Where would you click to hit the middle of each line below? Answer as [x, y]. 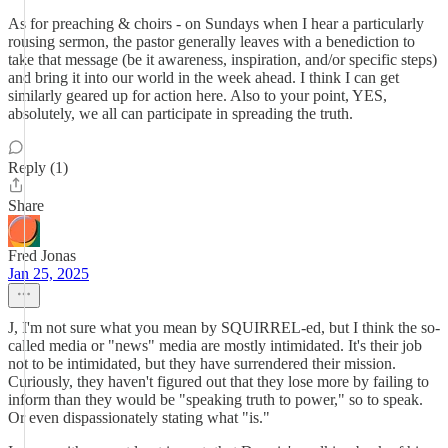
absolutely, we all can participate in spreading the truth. [180, 113]
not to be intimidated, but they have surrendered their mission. [202, 363]
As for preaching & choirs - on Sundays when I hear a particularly [216, 23]
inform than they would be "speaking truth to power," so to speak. [215, 399]
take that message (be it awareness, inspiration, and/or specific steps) [222, 59]
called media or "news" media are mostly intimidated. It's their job [215, 345]
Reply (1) [38, 167]
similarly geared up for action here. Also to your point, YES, [197, 95]
